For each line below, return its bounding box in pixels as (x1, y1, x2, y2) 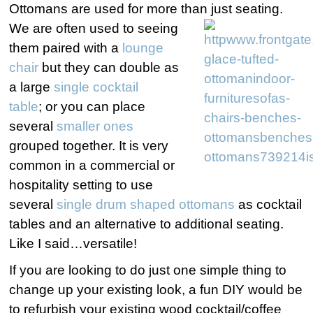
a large (9, 80, 54, 94)
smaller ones (57, 119, 134, 133)
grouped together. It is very (9, 138, 169, 153)
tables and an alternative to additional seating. (9, 217, 284, 231)
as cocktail (235, 197, 303, 212)
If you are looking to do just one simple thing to (9, 263, 287, 277)
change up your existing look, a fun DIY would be (9, 282, 303, 297)
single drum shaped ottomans (57, 197, 235, 212)
